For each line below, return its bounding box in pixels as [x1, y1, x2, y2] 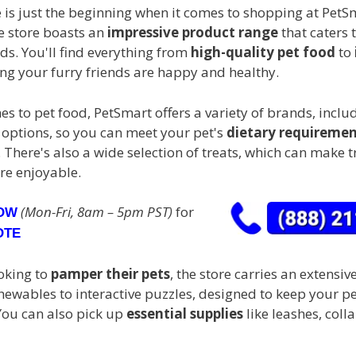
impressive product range [107, 23, 278, 42]
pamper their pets [51, 264, 170, 283]
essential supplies [126, 304, 243, 323]
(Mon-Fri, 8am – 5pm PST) [17, 203, 176, 222]
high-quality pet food [191, 43, 335, 62]
